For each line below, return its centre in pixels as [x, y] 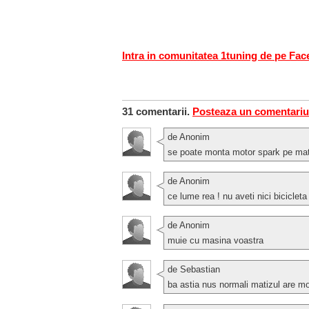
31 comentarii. [157, 111]
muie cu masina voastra [216, 240]
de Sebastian [194, 269]
